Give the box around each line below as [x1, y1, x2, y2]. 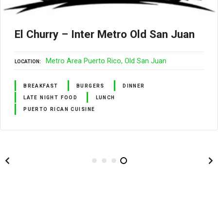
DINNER [123, 83, 145, 89]
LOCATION [15, 58, 39, 64]
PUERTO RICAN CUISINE [23, 106, 95, 112]
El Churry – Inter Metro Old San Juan [15, 27, 195, 40]
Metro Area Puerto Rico [46, 56, 121, 65]
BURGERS [76, 83, 105, 89]
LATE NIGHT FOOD [23, 94, 78, 100]
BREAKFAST [23, 83, 58, 89]
